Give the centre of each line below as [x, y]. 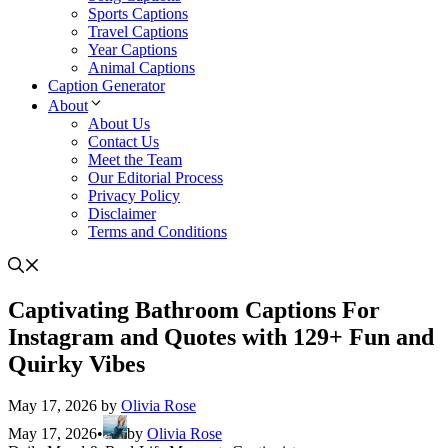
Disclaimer [122, 213]
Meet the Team [135, 159]
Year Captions [132, 49]
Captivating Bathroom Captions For [194, 309]
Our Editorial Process [155, 177]
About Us [119, 123]
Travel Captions [138, 31]
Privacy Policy [134, 195]
